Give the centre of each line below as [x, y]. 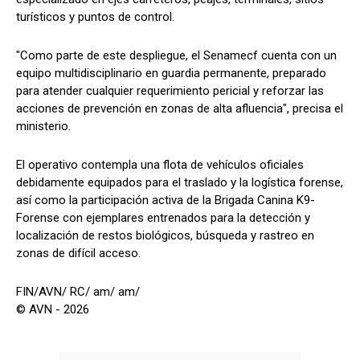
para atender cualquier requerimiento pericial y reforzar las [170, 90]
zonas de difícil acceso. [78, 253]
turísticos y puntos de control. [95, 16]
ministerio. [43, 126]
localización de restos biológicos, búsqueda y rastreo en [165, 235]
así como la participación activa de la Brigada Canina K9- [166, 200]
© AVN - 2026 [53, 309]
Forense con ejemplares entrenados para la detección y [163, 217]
